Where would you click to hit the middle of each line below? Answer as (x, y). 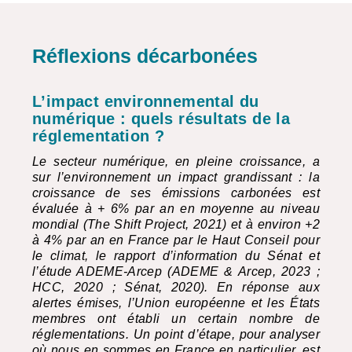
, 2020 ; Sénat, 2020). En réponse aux (190, 287)
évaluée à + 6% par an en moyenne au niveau (176, 209)
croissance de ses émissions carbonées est (176, 193)
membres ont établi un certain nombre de (176, 319)
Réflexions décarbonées (145, 56)
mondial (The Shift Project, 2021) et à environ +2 (176, 224)
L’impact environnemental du (146, 101)
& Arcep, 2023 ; (269, 271)
